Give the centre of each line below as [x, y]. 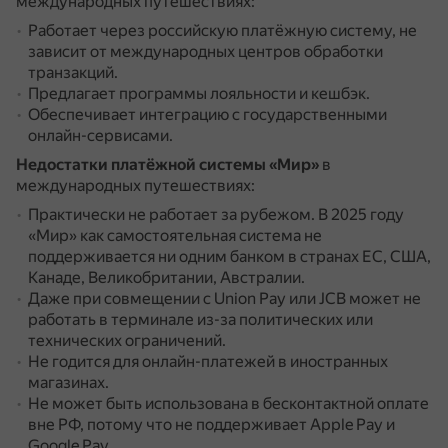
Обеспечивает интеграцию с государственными [207, 114]
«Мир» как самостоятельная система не [175, 235]
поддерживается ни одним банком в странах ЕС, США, [229, 256]
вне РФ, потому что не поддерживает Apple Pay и [211, 424]
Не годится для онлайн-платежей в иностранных [208, 361]
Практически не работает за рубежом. [173, 214]
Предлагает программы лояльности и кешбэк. [199, 93]
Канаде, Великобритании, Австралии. [166, 277]
